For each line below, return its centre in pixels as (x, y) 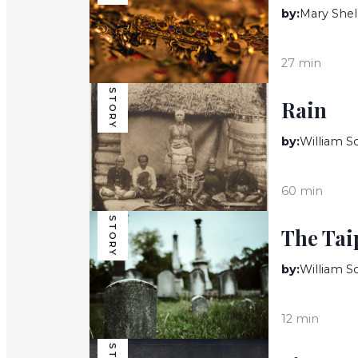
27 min (301, 63)
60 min (302, 191)
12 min (300, 318)
